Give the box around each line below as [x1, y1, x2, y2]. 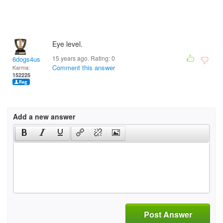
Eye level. [52, 39, 83, 49]
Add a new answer [13, 111, 75, 121]
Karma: [12, 63, 30, 71]
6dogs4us [12, 54, 40, 64]
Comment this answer [52, 63, 115, 72]
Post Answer [143, 208, 192, 220]
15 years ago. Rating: [52, 54, 111, 62]
